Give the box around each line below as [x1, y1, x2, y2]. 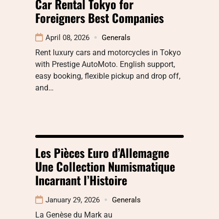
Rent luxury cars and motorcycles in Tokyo [35, 47, 181, 57]
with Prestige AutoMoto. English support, [35, 59, 175, 69]
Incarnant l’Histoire [35, 171, 127, 189]
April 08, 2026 [45, 33, 89, 42]
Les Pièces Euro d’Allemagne [35, 143, 169, 161]
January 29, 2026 [45, 195, 100, 204]
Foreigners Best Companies [35, 8, 164, 26]
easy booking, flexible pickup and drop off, [35, 71, 180, 81]
